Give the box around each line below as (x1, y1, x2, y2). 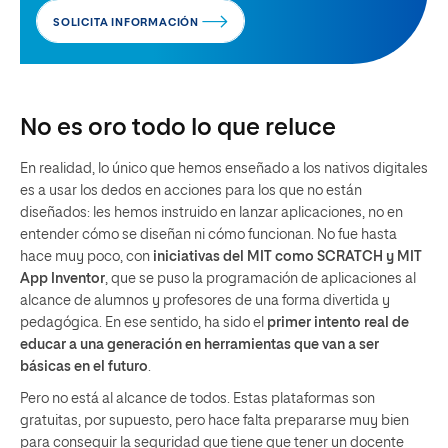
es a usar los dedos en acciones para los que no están (20, 184, 362, 198)
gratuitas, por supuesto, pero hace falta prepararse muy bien (20, 414, 409, 428)
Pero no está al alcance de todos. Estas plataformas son (20, 392, 375, 406)
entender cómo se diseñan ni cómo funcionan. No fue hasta (20, 228, 397, 242)
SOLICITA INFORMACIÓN (53, 17, 202, 28)
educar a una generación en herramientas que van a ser (20, 338, 379, 352)
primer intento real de (267, 316, 409, 330)
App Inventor (20, 272, 105, 286)
